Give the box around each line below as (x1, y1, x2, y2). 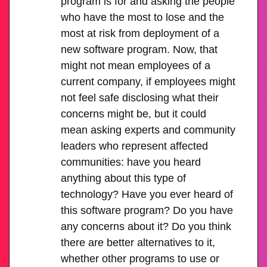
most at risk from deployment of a (61, 27, 220, 39)
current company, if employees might (61, 75, 236, 88)
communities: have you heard (61, 156, 201, 168)
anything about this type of (61, 172, 187, 184)
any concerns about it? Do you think (61, 220, 232, 232)
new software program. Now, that (61, 43, 218, 55)
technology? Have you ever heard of (61, 188, 234, 200)
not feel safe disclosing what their (61, 91, 219, 104)
